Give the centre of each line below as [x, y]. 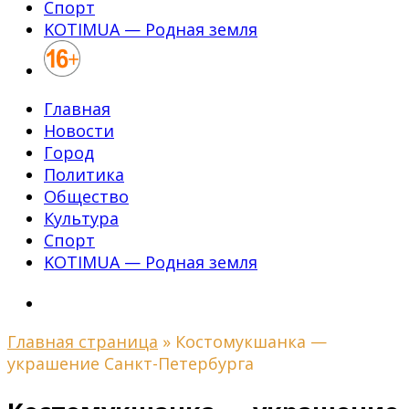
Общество [86, 196]
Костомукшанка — [251, 341]
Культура [81, 218]
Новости [79, 131]
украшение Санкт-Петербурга [131, 363]
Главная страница [83, 341]
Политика [84, 174]
